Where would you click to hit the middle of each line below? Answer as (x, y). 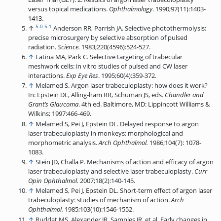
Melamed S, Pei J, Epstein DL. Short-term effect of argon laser (124, 191)
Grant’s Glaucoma (53, 104)
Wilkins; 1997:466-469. (59, 114)
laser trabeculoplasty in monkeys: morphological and (105, 133)
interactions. (47, 76)
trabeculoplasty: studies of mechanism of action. (99, 200)
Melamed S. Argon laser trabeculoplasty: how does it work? (121, 86)
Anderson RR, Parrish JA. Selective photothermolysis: (129, 28)
